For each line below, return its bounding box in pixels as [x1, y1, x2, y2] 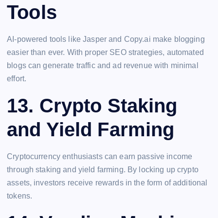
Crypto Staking [39, 94, 178, 116]
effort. [7, 74, 27, 83]
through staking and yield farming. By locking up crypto [7, 165, 199, 174]
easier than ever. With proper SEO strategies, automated [7, 48, 204, 57]
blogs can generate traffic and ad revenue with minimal [7, 61, 199, 70]
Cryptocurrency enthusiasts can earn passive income [7, 152, 193, 161]
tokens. [7, 192, 33, 200]
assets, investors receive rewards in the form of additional [7, 179, 208, 187]
